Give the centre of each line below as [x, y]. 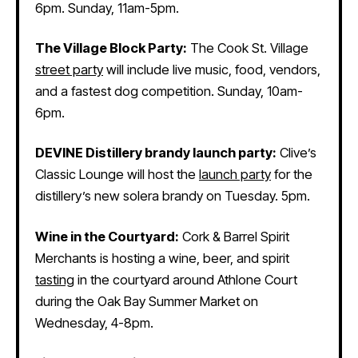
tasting [55, 279]
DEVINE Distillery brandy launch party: [156, 153]
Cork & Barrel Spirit [234, 236]
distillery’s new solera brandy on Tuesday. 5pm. [173, 196]
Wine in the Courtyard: [107, 236]
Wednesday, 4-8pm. [94, 322]
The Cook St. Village [248, 48]
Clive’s [296, 153]
